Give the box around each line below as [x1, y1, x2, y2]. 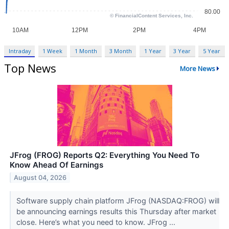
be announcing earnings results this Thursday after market [16, 207, 216, 216]
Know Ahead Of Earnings [10, 160, 103, 170]
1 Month [75, 47, 98, 55]
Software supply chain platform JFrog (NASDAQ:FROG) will [16, 196, 219, 205]
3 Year [173, 47, 191, 55]
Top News [4, 60, 56, 76]
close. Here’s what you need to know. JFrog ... [16, 218, 177, 227]
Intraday [8, 47, 31, 55]
